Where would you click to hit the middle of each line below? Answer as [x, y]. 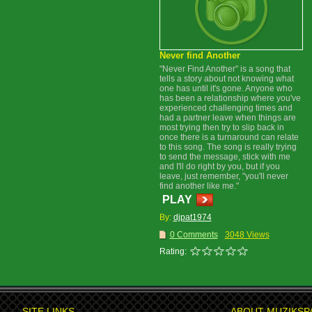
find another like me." [199, 186]
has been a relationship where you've [230, 98]
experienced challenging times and [226, 108]
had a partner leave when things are [227, 118]
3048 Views [247, 235]
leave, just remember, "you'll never [224, 176]
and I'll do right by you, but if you [219, 166]
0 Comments [194, 235]
